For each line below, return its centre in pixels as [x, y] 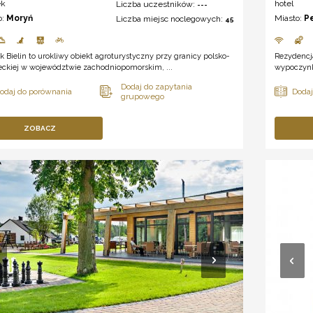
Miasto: [290, 18]
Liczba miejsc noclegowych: [171, 19]
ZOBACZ [40, 128]
